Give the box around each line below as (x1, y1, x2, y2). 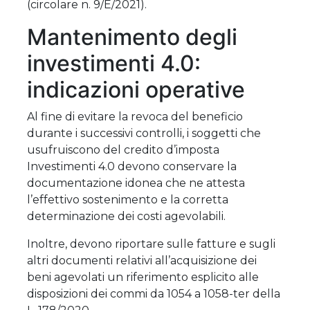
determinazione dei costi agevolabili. (27, 209, 226, 223)
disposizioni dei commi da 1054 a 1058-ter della (27, 286, 280, 300)
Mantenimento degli (27, 23, 237, 51)
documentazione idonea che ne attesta (27, 176, 245, 190)
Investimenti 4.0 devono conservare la (27, 159, 237, 173)
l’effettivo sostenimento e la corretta (27, 192, 228, 206)
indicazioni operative (27, 75, 245, 103)
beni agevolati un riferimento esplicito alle (27, 270, 259, 284)
